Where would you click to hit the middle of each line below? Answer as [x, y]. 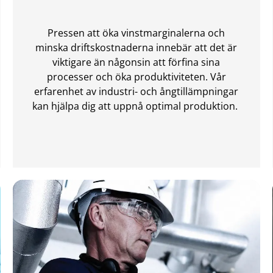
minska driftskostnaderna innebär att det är [136, 47]
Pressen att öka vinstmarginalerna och [136, 33]
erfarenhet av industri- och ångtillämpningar [136, 91]
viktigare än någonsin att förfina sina [136, 62]
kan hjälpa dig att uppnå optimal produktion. [136, 106]
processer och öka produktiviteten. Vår [136, 76]
